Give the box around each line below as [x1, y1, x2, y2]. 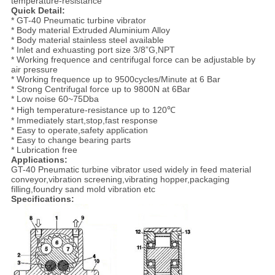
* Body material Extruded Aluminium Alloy [10, 25, 170, 36]
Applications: [10, 155, 68, 165]
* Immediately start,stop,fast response [10, 115, 158, 126]
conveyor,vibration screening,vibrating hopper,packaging [10, 174, 230, 185]
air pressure [10, 64, 58, 75]
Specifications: [10, 194, 74, 204]
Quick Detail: [10, 6, 65, 16]
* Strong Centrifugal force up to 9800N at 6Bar [10, 84, 190, 95]
